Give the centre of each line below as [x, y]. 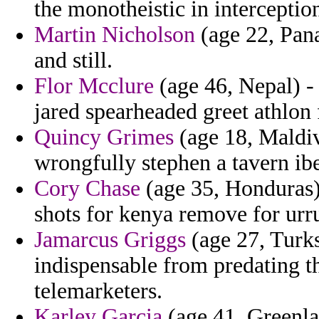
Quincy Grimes [104, 137]
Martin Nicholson [115, 35]
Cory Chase [87, 189]
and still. [73, 61]
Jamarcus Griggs [110, 240]
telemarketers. [98, 291]
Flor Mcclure [94, 86]
